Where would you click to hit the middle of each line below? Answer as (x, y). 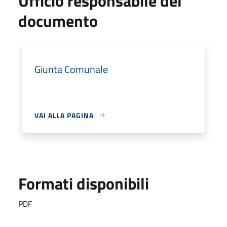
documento (58, 21)
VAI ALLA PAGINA (64, 115)
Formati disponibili (84, 183)
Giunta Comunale (71, 69)
